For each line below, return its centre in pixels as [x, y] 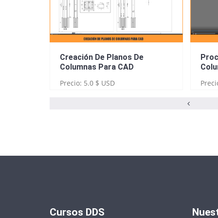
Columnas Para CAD [97, 67]
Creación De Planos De [102, 57]
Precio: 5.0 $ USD [87, 83]
